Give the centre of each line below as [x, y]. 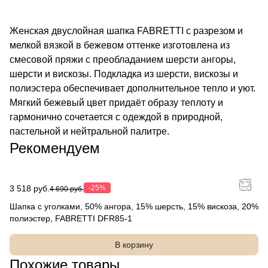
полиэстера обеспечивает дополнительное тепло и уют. [133, 88]
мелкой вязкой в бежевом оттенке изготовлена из [120, 45]
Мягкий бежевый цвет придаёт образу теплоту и [116, 103]
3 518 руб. [30, 188]
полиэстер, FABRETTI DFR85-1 [71, 218]
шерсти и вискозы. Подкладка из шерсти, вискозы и [124, 74]
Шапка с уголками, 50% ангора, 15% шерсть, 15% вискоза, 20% [134, 206]
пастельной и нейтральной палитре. [89, 131]
